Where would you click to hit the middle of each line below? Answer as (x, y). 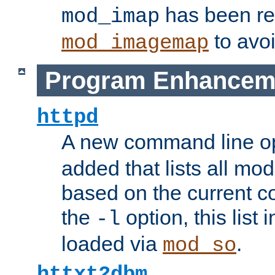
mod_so (199, 246)
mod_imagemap (135, 43)
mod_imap (110, 17)
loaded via (112, 244)
